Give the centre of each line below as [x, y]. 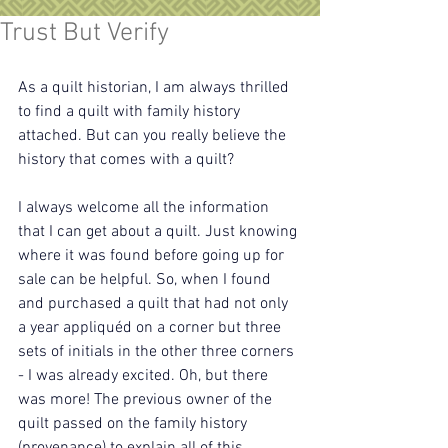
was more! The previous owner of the [147, 400]
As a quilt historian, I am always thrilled [155, 88]
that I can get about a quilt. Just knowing [159, 232]
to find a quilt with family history [131, 112]
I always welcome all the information [145, 208]
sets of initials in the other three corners [158, 352]
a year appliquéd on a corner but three [151, 328]
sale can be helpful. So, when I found [146, 280]
